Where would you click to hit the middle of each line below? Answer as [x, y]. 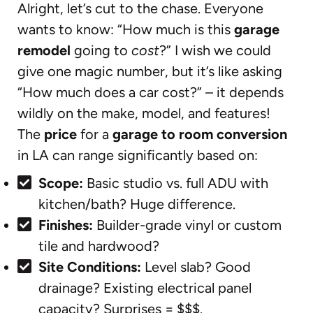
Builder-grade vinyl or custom [187, 225]
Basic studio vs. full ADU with [176, 183]
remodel [44, 50]
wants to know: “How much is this [126, 29]
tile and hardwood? [99, 246]
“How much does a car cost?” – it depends [151, 92]
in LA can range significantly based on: [138, 155]
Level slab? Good [196, 267]
